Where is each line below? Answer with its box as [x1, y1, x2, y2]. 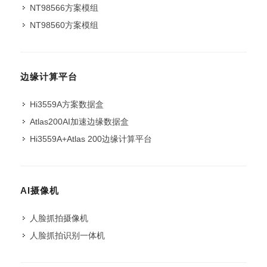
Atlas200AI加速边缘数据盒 [30, 117, 129, 126]
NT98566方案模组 [30, 3, 98, 13]
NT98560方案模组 [30, 20, 98, 30]
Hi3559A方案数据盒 [30, 100, 104, 109]
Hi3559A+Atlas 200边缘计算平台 [30, 134, 152, 144]
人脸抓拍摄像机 [30, 213, 88, 223]
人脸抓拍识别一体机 [30, 231, 105, 240]
